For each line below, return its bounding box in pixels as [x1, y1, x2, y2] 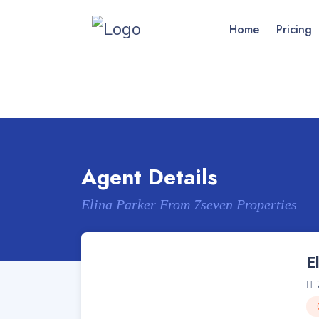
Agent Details [81, 161, 217, 192]
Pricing [276, 21, 312, 38]
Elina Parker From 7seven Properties [81, 196, 297, 212]
